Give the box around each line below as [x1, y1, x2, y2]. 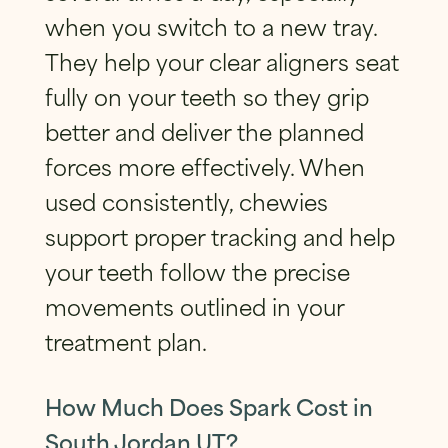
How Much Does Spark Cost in [44, 387, 373, 423]
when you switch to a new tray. [44, 7, 377, 43]
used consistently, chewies [44, 182, 328, 218]
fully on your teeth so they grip [44, 77, 369, 113]
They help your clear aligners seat [44, 42, 399, 78]
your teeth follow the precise [44, 252, 350, 288]
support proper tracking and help [44, 217, 395, 253]
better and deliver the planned [44, 112, 364, 148]
